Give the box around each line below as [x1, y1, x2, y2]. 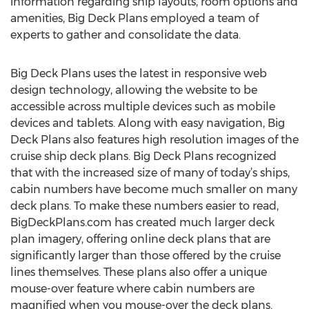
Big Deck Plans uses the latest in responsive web [10, 67, 267, 80]
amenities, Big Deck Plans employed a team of [10, 12, 259, 25]
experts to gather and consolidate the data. [10, 28, 241, 41]
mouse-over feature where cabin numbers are [10, 282, 255, 295]
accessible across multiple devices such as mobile [10, 100, 275, 113]
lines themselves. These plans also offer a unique [10, 266, 267, 279]
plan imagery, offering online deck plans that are [10, 232, 270, 246]
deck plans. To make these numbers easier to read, [10, 199, 279, 212]
